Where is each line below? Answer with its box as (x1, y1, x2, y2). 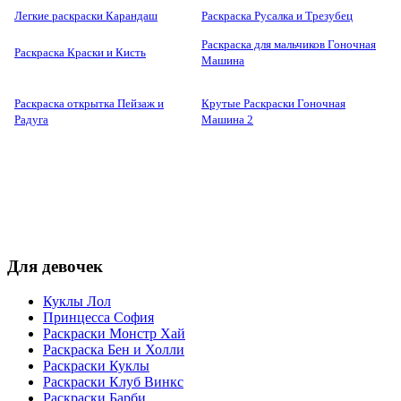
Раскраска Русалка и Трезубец (201, 9, 353, 23)
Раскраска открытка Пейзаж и (14, 97, 164, 111)
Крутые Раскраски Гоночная (201, 97, 346, 111)
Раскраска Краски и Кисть (14, 46, 146, 60)
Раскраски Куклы (43, 357, 149, 373)
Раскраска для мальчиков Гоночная (201, 38, 376, 52)
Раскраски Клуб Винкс (43, 373, 183, 389)
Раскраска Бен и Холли (43, 341, 184, 357)
